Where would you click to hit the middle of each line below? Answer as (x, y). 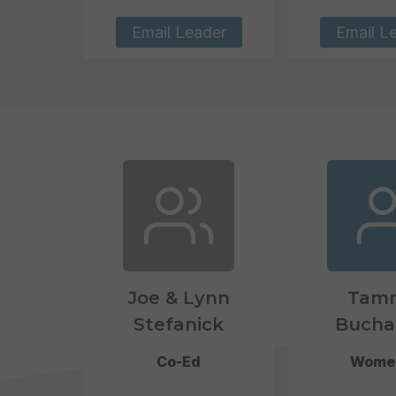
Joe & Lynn (179, 297)
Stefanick (179, 324)
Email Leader (179, 32)
